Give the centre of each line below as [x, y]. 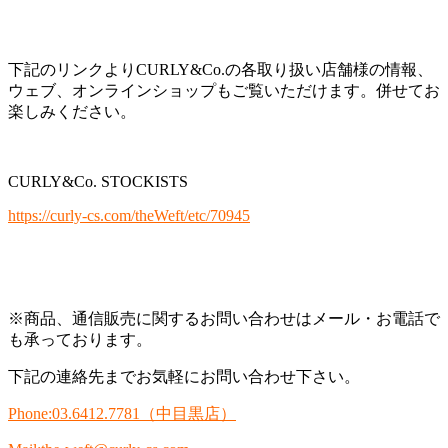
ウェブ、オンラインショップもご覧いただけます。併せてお [224, 91]
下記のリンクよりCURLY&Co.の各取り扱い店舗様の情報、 [220, 70]
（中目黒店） [188, 414]
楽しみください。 [72, 112]
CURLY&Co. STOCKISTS [98, 182]
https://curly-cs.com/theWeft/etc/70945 [129, 216]
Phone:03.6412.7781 [74, 414]
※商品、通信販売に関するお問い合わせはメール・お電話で [224, 319]
